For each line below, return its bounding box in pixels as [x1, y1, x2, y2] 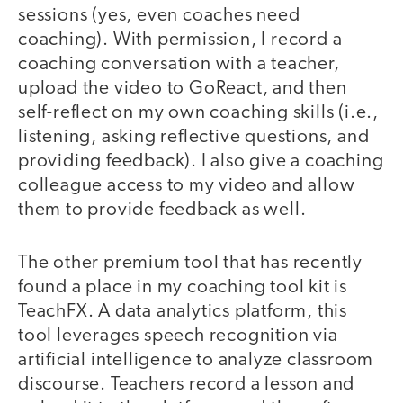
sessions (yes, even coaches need [18, 6, 300, 26]
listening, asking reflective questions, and [18, 128, 370, 148]
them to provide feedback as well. [18, 201, 311, 220]
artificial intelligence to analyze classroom [18, 350, 374, 370]
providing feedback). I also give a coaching [18, 152, 384, 172]
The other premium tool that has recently [18, 253, 363, 273]
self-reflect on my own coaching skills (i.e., [18, 103, 379, 123]
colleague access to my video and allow [18, 176, 355, 196]
